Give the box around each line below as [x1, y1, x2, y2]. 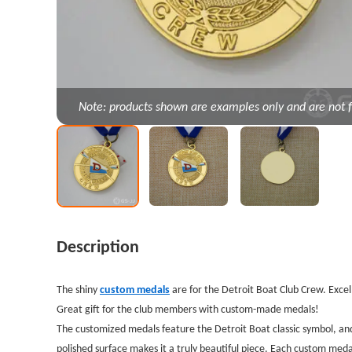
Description [57, 236, 139, 258]
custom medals [100, 282, 170, 297]
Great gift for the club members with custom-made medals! [57, 302, 319, 317]
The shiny [57, 282, 100, 297]
